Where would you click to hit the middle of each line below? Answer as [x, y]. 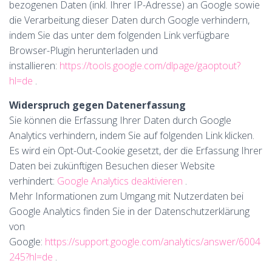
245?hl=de [31, 257]
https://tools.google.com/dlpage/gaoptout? [150, 66]
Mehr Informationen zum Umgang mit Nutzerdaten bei [126, 196]
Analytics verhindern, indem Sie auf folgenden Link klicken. [132, 135]
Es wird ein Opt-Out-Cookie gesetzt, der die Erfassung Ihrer [136, 151]
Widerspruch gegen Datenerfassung [97, 105]
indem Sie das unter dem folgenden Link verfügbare [119, 35]
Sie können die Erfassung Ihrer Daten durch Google [120, 120]
